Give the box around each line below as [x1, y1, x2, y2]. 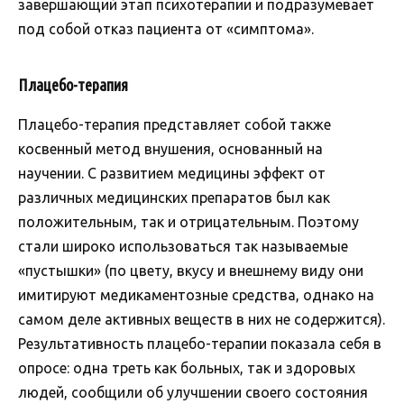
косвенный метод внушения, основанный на [18, 140, 323, 157]
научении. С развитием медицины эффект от [18, 164, 326, 181]
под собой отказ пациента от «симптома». [18, 20, 314, 37]
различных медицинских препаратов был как [18, 188, 330, 206]
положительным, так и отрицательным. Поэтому [18, 213, 359, 230]
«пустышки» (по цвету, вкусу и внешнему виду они [18, 262, 363, 279]
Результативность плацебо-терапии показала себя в [18, 335, 381, 352]
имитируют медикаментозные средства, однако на [18, 286, 374, 303]
